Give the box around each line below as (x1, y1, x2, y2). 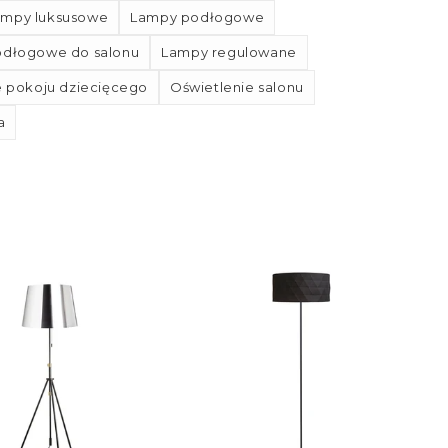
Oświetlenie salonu (170, 79, 304, 96)
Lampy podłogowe (130, 9, 265, 26)
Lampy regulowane (161, 44, 297, 61)
